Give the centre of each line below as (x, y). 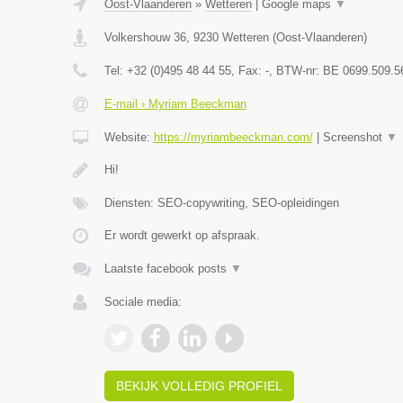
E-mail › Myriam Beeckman (175, 104)
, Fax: (248, 71)
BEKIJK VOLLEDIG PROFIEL (199, 386)
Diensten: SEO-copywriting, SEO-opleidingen (221, 203)
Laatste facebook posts (167, 269)
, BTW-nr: (296, 71)
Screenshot (354, 137)
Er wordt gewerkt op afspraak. (182, 235)
